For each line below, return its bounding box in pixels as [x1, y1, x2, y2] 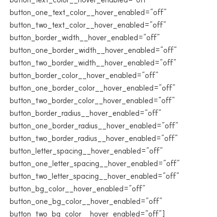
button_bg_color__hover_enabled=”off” [10, 184, 146, 193]
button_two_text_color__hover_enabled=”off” [10, 20, 167, 30]
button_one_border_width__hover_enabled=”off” [10, 45, 177, 55]
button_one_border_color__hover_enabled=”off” [10, 83, 176, 93]
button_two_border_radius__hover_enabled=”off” [10, 133, 178, 143]
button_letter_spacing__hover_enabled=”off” [10, 146, 163, 155]
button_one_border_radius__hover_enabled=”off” [10, 121, 179, 130]
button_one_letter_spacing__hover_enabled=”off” [10, 158, 180, 168]
